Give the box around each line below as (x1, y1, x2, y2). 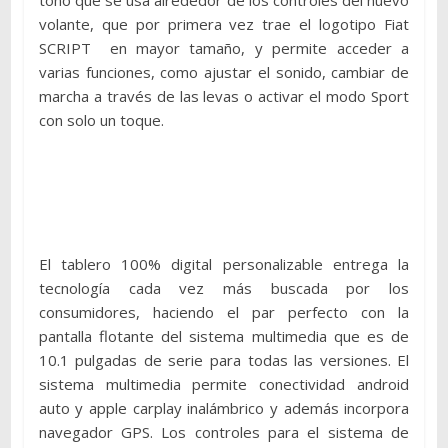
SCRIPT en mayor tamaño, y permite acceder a (38, 38, 410, 59)
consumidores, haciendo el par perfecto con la (38, 302, 410, 323)
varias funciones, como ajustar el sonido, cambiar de (38, 62, 410, 83)
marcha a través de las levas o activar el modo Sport (38, 86, 410, 107)
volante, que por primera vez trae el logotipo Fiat (38, 14, 410, 35)
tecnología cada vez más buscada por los (38, 278, 410, 299)
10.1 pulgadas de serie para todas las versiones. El (38, 350, 410, 371)
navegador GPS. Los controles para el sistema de (38, 422, 410, 443)
